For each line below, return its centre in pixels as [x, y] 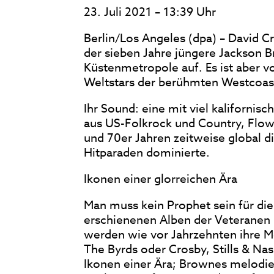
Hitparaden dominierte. [147, 152]
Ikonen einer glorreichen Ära [161, 179]
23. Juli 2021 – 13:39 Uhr [150, 12]
